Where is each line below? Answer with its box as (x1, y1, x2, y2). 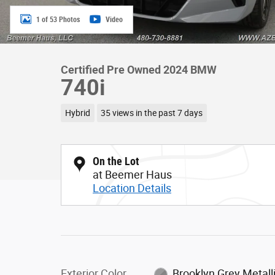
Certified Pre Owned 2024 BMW (61, 63, 217, 76)
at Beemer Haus (93, 168, 172, 181)
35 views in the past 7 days (101, 107, 203, 118)
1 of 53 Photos (36, 15, 80, 24)
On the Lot (93, 154, 139, 168)
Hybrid (64, 107, 90, 118)
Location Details (93, 181, 171, 195)
